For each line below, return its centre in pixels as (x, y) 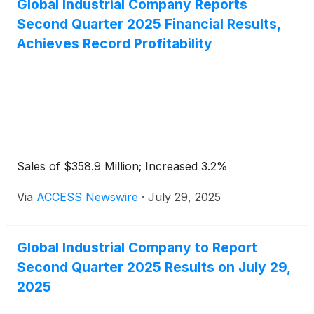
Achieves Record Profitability (115, 43)
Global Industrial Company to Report (137, 247)
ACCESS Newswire (87, 197)
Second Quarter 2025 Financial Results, (149, 23)
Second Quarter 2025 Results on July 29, (153, 267)
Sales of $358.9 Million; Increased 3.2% (122, 166)
